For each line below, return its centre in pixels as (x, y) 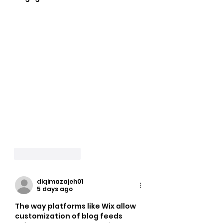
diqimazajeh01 (60, 182)
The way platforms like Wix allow (76, 206)
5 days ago (55, 189)
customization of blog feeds (69, 216)
